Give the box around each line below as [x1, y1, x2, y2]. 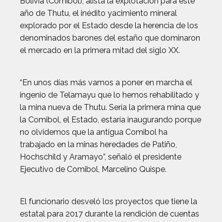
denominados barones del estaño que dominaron [20, 33, 200, 43]
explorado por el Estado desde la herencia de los [20, 21, 198, 30]
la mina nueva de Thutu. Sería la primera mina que [20, 103, 201, 112]
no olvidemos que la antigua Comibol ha [20, 127, 167, 137]
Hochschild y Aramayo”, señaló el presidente [20, 152, 181, 162]
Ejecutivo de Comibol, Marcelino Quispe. [20, 165, 166, 174]
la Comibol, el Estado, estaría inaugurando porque [20, 115, 201, 124]
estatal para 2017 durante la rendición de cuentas [20, 209, 199, 219]
